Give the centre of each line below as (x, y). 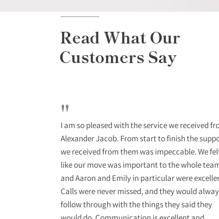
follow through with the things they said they (136, 204)
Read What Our (120, 37)
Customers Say (118, 56)
